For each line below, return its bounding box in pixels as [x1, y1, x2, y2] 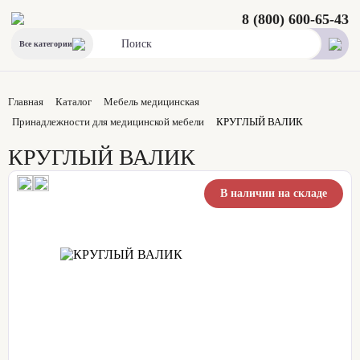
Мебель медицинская [104, 96, 199, 108]
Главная [8, 96, 43, 108]
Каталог [55, 96, 92, 108]
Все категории [19, 39, 72, 48]
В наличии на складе [220, 186, 327, 199]
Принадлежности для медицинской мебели [12, 115, 204, 128]
